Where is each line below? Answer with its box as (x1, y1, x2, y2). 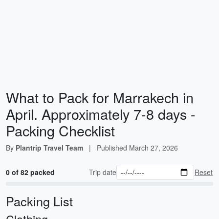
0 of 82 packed (6, 167, 55, 177)
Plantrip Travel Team (16, 143, 83, 153)
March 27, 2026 (129, 143, 178, 153)
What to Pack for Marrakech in (6, 87, 194, 107)
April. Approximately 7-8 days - (6, 104, 196, 124)
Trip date (89, 167, 117, 177)
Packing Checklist (6, 120, 115, 140)
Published (97, 143, 129, 153)
